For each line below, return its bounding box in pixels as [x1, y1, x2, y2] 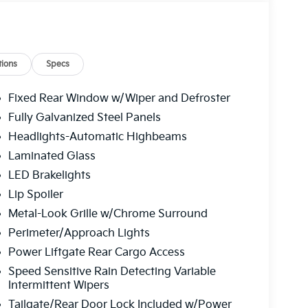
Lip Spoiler [8, 188, 63, 201]
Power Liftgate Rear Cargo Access [8, 245, 185, 259]
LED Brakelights [8, 168, 91, 182]
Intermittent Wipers [8, 278, 109, 292]
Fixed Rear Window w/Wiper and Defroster [8, 91, 230, 105]
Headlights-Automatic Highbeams [8, 130, 187, 144]
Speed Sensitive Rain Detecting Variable [8, 265, 216, 278]
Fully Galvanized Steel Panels [8, 111, 161, 124]
